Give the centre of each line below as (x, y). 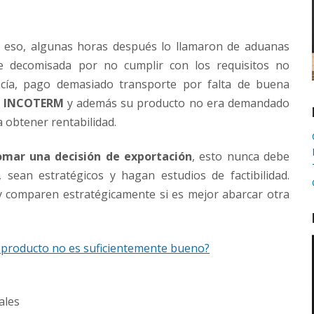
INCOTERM (33, 103)
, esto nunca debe (241, 157)
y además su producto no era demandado (177, 103)
